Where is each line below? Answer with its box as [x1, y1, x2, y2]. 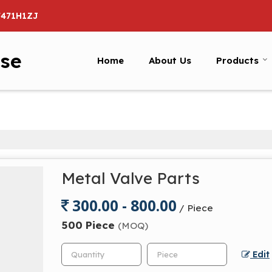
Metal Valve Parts [61, 168, 200, 188]
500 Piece [61, 218, 118, 231]
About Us [149, 54, 191, 66]
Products [216, 54, 259, 66]
